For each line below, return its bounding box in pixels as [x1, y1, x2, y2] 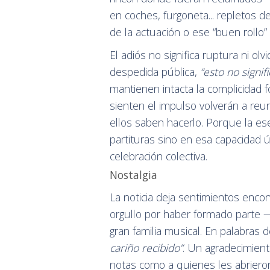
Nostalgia [110, 168, 157, 183]
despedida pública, [110, 64, 200, 80]
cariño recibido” [110, 240, 183, 256]
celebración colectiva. [110, 149, 207, 164]
